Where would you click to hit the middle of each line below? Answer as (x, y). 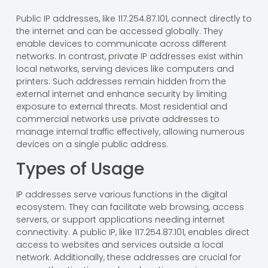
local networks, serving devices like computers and (125, 68)
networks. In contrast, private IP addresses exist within (129, 56)
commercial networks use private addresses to (118, 119)
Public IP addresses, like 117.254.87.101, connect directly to (134, 18)
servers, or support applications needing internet (120, 220)
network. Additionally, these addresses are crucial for (128, 258)
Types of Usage (80, 169)
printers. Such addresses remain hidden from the (121, 81)
